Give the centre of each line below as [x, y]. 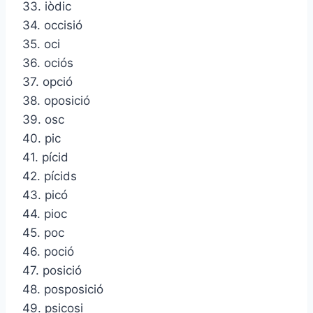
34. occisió [52, 26]
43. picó [45, 195]
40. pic [42, 139]
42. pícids [50, 176]
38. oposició [56, 101]
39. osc [43, 120]
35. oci [41, 44]
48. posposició [63, 290]
